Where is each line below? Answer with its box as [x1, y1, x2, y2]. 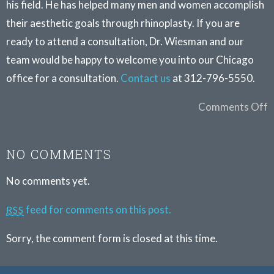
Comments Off [198, 100, 268, 113]
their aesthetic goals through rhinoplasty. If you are [6, 17, 240, 29]
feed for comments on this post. [24, 203, 172, 216]
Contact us [120, 72, 171, 84]
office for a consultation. [6, 72, 120, 84]
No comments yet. [6, 174, 90, 187]
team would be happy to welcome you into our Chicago [6, 53, 254, 66]
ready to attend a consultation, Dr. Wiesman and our [6, 35, 244, 48]
